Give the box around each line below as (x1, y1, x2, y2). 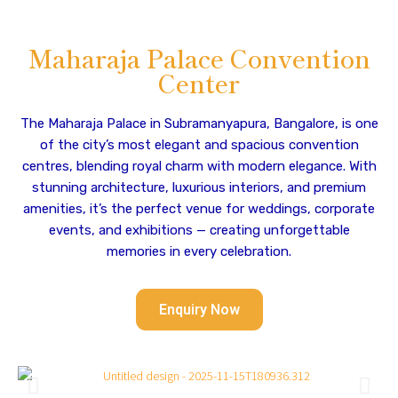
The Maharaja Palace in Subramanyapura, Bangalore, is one (20, 115, 378, 131)
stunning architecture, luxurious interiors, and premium (32, 179, 366, 195)
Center (158, 65, 240, 100)
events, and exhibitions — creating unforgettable (48, 222, 350, 238)
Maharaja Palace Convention (28, 40, 370, 76)
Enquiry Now (158, 301, 240, 318)
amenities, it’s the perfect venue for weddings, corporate (23, 201, 375, 217)
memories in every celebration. (107, 243, 291, 259)
